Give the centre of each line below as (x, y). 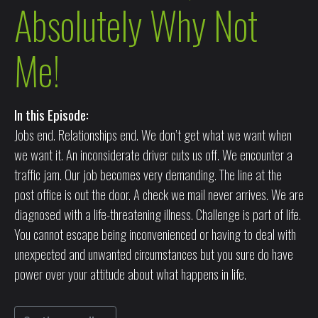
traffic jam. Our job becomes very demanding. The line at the (148, 174)
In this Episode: (51, 115)
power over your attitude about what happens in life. (130, 274)
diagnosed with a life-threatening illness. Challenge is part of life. (158, 214)
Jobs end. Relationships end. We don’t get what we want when (153, 135)
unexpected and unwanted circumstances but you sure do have (154, 254)
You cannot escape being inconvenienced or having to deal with (155, 234)
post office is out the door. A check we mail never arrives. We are (159, 194)
